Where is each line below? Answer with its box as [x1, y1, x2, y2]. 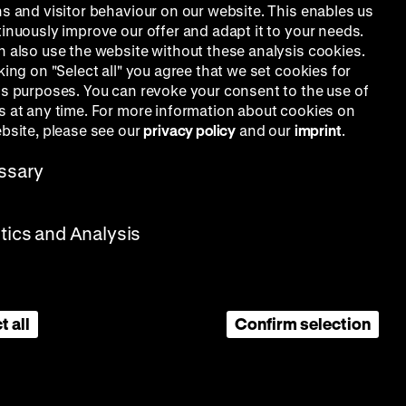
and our [236, 121, 295, 139]
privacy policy [143, 121, 237, 139]
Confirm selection [235, 314, 371, 333]
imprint [294, 121, 342, 139]
